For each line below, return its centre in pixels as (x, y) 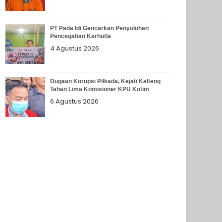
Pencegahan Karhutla (81, 36)
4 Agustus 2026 (75, 48)
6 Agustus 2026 (75, 101)
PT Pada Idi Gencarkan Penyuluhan (100, 28)
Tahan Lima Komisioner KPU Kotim (100, 89)
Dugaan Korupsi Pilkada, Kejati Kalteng (106, 81)
